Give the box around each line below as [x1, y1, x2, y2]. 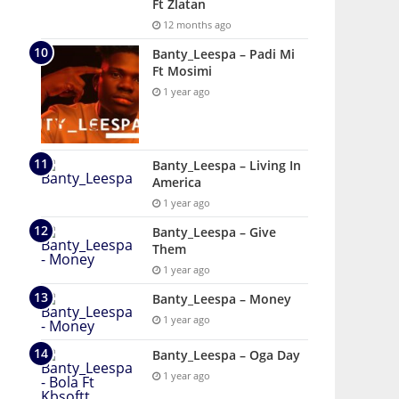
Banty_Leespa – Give [152, 224, 276, 240]
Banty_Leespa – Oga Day [152, 346, 300, 363]
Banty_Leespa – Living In [152, 157, 301, 174]
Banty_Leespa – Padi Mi [152, 45, 295, 62]
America [152, 174, 201, 191]
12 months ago [160, 18, 232, 31]
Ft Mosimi [152, 62, 212, 79]
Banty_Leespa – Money [152, 290, 291, 307]
